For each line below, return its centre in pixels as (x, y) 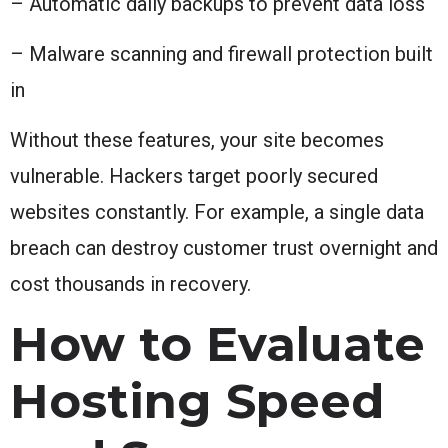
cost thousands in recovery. (130, 283)
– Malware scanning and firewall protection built (221, 53)
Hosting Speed (197, 400)
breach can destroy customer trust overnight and (224, 247)
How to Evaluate (217, 343)
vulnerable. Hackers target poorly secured (194, 175)
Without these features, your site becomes (197, 139)
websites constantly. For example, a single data (217, 211)
